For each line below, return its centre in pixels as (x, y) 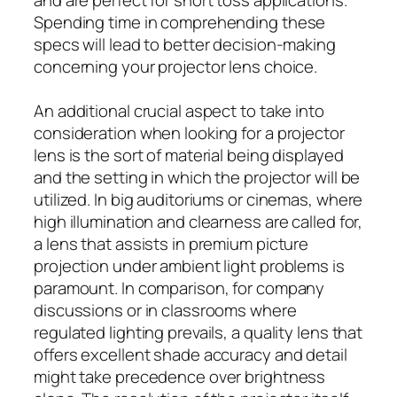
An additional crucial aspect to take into (179, 110)
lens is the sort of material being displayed (189, 155)
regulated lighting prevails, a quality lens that (198, 332)
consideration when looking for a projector (189, 132)
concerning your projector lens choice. (176, 66)
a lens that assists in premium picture (171, 243)
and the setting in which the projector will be (197, 177)
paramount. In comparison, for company (179, 288)
